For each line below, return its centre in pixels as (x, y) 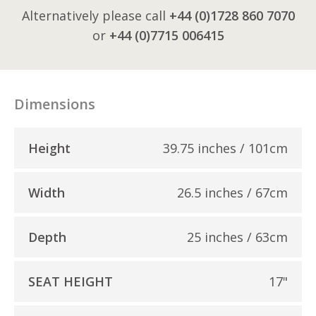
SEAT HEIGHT (71, 281)
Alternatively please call (95, 15)
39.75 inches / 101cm (225, 148)
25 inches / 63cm (237, 237)
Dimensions (55, 104)
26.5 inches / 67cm (232, 192)
